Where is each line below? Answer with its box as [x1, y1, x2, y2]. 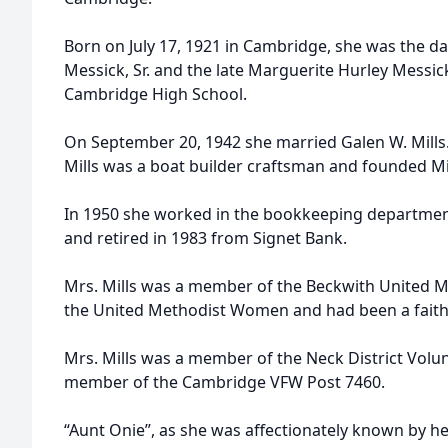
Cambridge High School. [64, 83, 247, 105]
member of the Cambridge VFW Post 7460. [64, 371, 385, 393]
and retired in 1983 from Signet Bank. [64, 227, 347, 249]
